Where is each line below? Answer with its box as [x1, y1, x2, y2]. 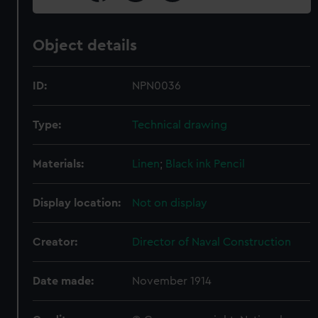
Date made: [33, 275, 94, 287]
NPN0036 [132, 80, 182, 92]
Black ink [165, 158, 212, 170]
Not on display [132, 197, 208, 209]
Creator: [33, 236, 78, 248]
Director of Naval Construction [132, 236, 292, 248]
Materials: [33, 158, 84, 170]
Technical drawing [132, 119, 228, 131]
